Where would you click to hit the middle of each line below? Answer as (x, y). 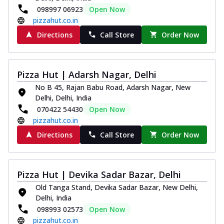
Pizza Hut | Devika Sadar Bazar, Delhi (99, 174)
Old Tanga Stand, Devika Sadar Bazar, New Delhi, (116, 187)
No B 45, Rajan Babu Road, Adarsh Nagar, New (113, 87)
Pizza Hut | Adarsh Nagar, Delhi (87, 74)
